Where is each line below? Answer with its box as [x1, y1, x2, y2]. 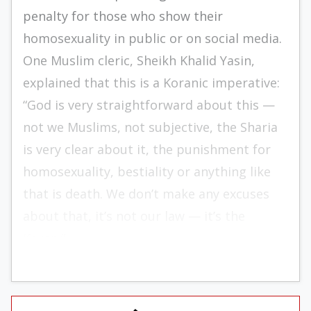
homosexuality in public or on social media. [23, 30, 282, 47]
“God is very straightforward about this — [23, 96, 275, 113]
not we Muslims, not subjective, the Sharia [23, 119, 278, 135]
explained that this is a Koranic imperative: [23, 74, 280, 91]
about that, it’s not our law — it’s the [23, 208, 245, 224]
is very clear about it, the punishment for [23, 141, 271, 158]
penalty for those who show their [23, 8, 223, 24]
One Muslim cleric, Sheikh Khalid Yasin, [23, 52, 255, 69]
